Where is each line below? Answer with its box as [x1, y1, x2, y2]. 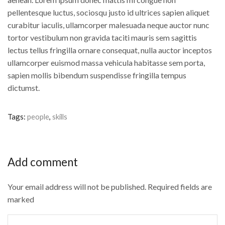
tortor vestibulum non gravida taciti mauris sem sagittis [8, 33, 197, 43]
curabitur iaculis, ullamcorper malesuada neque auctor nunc [8, 20, 209, 30]
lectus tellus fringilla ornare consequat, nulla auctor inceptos [8, 45, 212, 55]
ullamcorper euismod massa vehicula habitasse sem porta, [8, 58, 205, 68]
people [27, 112, 49, 122]
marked [8, 194, 34, 204]
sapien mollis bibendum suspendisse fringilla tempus [8, 70, 186, 80]
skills [52, 112, 67, 122]
